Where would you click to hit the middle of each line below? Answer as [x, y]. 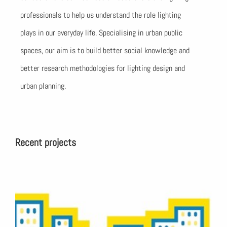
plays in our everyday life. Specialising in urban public [101, 33]
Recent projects [46, 142]
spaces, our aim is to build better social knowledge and [105, 50]
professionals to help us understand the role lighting [101, 15]
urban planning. [43, 86]
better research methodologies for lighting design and [103, 68]
